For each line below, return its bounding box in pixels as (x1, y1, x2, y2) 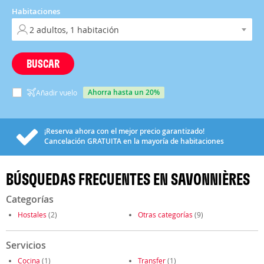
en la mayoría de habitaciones (121, 136, 224, 146)
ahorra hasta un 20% (93, 87, 160, 97)
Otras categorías (138, 210, 193, 219)
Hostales (18, 210, 47, 219)
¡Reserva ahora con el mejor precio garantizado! (44, 126, 204, 136)
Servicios (6, 239, 46, 252)
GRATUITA (87, 136, 121, 146)
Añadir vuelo (36, 88, 77, 97)
